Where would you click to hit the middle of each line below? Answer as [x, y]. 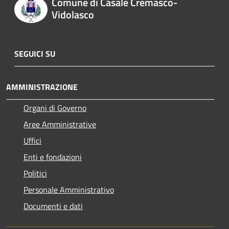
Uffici [32, 140]
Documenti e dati [53, 206]
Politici [35, 173]
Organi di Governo [55, 108]
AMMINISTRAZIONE [42, 87]
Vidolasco [73, 15]
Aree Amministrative [60, 124]
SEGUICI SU [35, 53]
